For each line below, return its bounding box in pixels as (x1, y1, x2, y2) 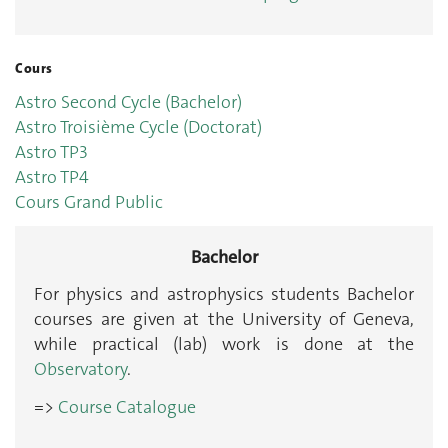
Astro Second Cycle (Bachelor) (15, 89, 242, 114)
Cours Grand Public (15, 189, 163, 214)
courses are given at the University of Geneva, (34, 307, 414, 332)
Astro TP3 (15, 139, 88, 164)
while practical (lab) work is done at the (34, 332, 414, 357)
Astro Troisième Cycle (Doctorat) (15, 114, 262, 139)
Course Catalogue (58, 394, 196, 419)
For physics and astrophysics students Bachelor (34, 282, 414, 307)
